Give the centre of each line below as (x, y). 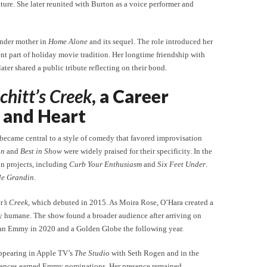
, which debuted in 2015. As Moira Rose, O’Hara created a (121, 202)
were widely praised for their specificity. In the (137, 151)
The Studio (92, 253)
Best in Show (41, 151)
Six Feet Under (181, 164)
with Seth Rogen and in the (154, 253)
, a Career (130, 96)
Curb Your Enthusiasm (105, 164)
